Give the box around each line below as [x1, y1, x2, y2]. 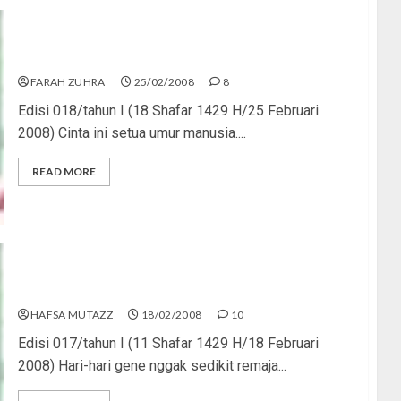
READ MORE [31, 164, 96, 178]
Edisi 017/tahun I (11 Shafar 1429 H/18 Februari [17, 334, 319, 352]
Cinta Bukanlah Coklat [17, 282, 165, 300]
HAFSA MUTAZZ [30, 307, 114, 321]
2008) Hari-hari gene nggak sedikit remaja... [17, 356, 286, 374]
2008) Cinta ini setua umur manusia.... [17, 124, 246, 141]
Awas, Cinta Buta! [17, 49, 134, 67]
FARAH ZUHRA [30, 74, 106, 89]
